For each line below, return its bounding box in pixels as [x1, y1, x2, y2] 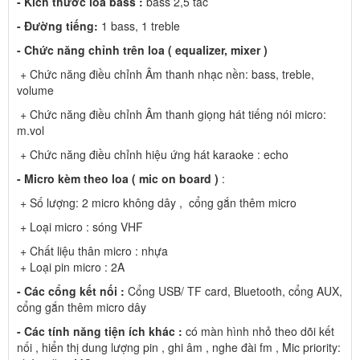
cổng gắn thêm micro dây [17, 298, 146, 315]
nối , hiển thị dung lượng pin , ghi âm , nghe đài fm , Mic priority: [17, 338, 341, 355]
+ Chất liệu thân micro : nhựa [17, 242, 168, 259]
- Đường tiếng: [17, 17, 98, 34]
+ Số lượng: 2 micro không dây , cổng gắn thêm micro [17, 194, 297, 211]
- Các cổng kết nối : [17, 282, 125, 299]
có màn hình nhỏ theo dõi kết [182, 322, 334, 339]
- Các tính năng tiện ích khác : [17, 322, 182, 339]
